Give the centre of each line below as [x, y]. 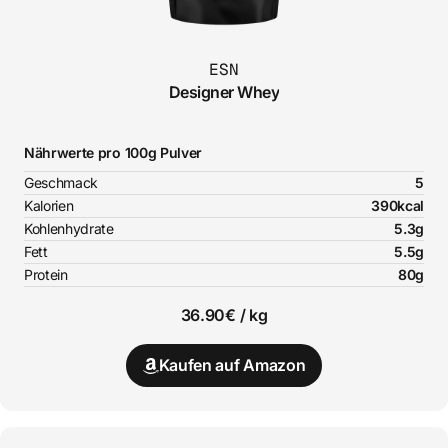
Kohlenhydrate [69, 229]
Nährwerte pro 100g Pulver [113, 153]
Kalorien [49, 206]
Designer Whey [224, 92]
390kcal [397, 206]
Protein [46, 275]
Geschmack [61, 183]
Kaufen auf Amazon [232, 365]
